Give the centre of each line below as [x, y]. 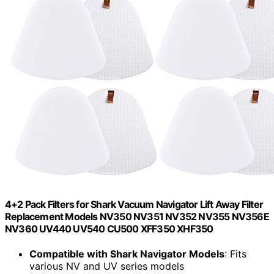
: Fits [235, 254]
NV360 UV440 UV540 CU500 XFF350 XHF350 [109, 228]
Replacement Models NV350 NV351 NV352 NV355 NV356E [137, 216]
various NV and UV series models [107, 266]
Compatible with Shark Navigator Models [127, 254]
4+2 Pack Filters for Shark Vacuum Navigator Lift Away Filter [134, 204]
